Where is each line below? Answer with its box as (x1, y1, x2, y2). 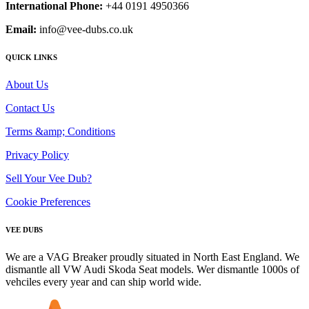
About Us (6, 78, 48, 90)
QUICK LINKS (6, 52, 57, 61)
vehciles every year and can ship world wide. (6, 275, 201, 288)
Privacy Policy (6, 148, 69, 161)
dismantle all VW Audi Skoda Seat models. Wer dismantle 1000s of (6, 263, 299, 275)
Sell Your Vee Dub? (6, 172, 92, 184)
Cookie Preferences (6, 195, 90, 208)
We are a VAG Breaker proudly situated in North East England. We (6, 250, 299, 263)
